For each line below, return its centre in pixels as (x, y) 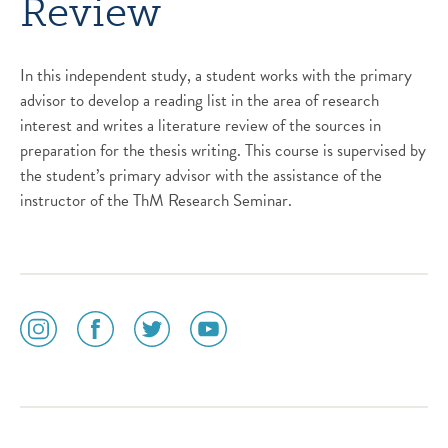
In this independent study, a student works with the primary (216, 75)
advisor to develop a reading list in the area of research (199, 100)
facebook (105, 397)
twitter (155, 397)
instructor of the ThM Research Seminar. (156, 200)
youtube (216, 397)
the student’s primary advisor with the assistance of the (201, 175)
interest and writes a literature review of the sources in (200, 125)
